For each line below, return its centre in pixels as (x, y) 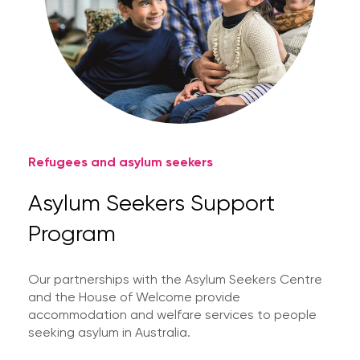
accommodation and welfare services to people (172, 315)
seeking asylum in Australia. (109, 332)
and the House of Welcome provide (134, 297)
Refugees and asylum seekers (121, 162)
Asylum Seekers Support (151, 202)
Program (72, 233)
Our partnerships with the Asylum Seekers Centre (175, 279)
